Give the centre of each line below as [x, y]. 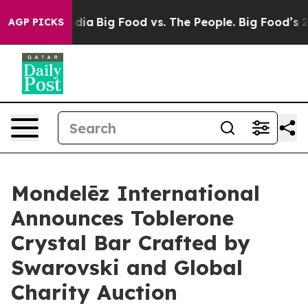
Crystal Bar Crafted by [131, 243]
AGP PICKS [36, 22]
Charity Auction [94, 292]
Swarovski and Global [127, 267]
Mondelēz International [135, 193]
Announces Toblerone [122, 218]
